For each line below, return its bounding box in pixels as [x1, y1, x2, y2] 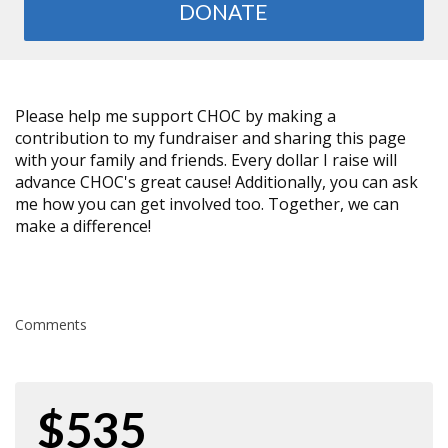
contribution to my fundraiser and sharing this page [15, 126, 406, 149]
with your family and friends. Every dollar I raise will [15, 148, 397, 171]
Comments [15, 314, 87, 334]
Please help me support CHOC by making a [15, 104, 336, 127]
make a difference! [15, 214, 151, 237]
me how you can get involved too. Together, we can [15, 192, 399, 215]
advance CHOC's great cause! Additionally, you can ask [15, 170, 418, 193]
